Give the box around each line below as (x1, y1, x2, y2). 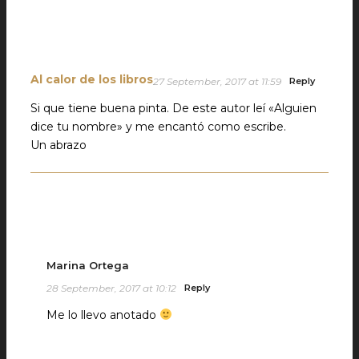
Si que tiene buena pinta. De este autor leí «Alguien (30, 100, 317, 115)
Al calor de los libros (30, 71, 153, 87)
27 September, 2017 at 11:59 (153, 75, 281, 87)
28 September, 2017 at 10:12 (46, 281, 176, 294)
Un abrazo (30, 137, 87, 152)
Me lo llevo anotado (46, 307, 159, 322)
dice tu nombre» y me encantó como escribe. (30, 119, 286, 134)
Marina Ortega (46, 258, 129, 272)
